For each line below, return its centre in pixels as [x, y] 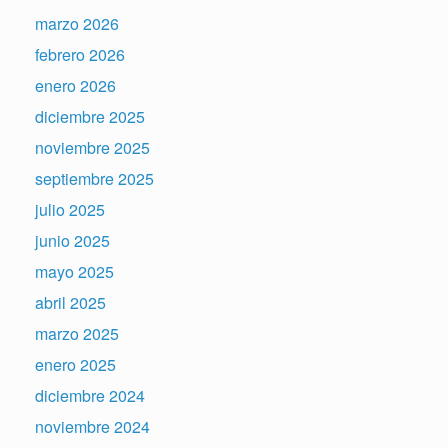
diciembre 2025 [90, 117]
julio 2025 [70, 210]
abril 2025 [70, 303]
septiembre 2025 [94, 179]
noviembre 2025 [92, 148]
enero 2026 [75, 86]
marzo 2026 [77, 24]
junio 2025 [72, 241]
